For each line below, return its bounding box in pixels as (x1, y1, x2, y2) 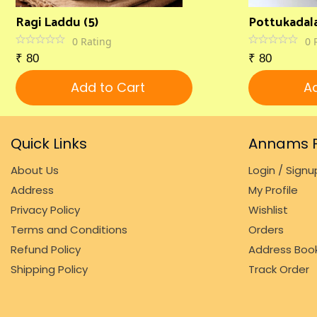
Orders (248, 222, 284, 237)
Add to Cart (70, 79, 145, 96)
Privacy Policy (11, 202, 80, 217)
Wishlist (248, 202, 288, 217)
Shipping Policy (11, 262, 88, 277)
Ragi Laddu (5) (16, 9, 98, 33)
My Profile (248, 183, 298, 197)
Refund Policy (11, 242, 81, 257)
